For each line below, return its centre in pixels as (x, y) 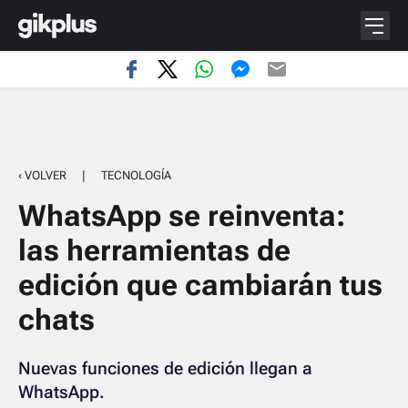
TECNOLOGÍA (136, 175)
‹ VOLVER (42, 175)
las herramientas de (154, 250)
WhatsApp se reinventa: (182, 216)
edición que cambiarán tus (200, 285)
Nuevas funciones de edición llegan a (165, 368)
